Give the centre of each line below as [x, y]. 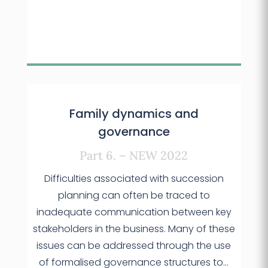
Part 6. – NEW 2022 [134, 156]
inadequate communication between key [134, 212]
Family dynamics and [134, 114]
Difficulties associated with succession [134, 179]
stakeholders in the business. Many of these [134, 229]
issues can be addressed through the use [134, 246]
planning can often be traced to [134, 196]
